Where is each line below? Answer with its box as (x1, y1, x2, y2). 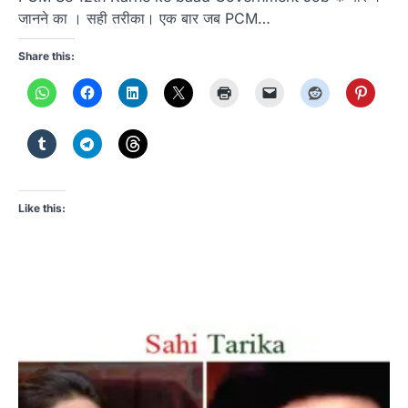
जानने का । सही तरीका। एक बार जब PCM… (18, 8, 270, 27)
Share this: (18, 48, 75, 63)
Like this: (18, 200, 66, 215)
